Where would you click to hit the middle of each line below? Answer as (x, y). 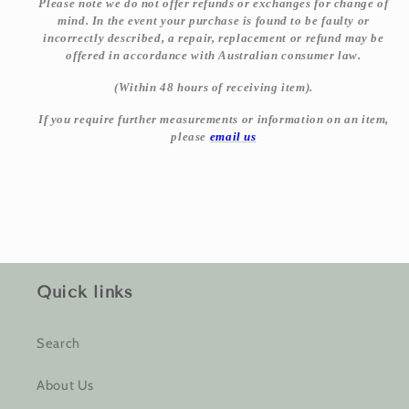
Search (58, 343)
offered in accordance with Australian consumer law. (214, 56)
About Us (66, 385)
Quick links (85, 293)
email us (233, 136)
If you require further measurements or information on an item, (214, 119)
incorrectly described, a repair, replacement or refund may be (214, 38)
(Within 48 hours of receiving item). (214, 88)
